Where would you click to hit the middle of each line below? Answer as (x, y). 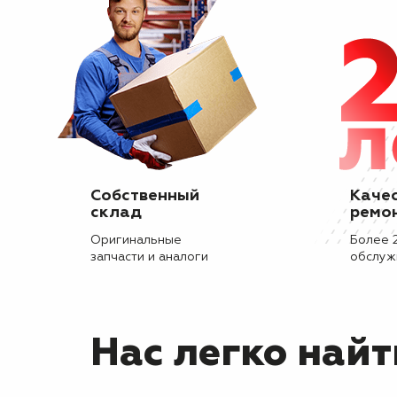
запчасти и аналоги (149, 257)
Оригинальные (136, 240)
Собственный (145, 196)
